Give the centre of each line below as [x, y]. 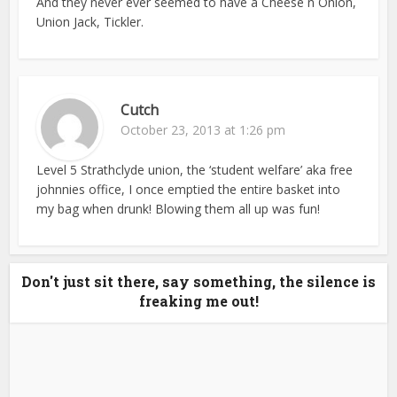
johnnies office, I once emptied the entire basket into [189, 189]
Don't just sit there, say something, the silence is [198, 281]
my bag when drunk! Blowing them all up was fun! [179, 208]
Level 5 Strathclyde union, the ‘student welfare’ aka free [195, 169]
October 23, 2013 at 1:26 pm [203, 129]
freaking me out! [198, 300]
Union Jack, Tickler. [90, 21]
